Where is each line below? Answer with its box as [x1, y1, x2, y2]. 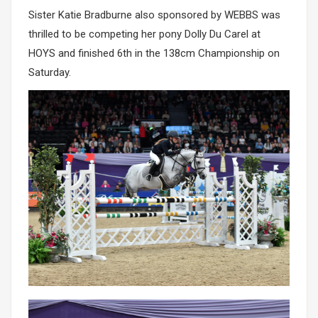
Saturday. [28, 66, 71, 79]
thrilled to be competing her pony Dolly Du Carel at [28, 28, 261, 41]
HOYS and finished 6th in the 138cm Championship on [28, 47, 280, 60]
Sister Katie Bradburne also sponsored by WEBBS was [28, 9, 280, 22]
